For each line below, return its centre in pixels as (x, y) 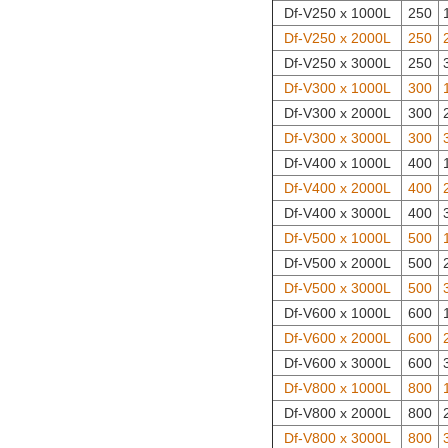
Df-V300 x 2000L (337, 113)
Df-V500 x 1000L (337, 238)
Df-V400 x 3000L (337, 213)
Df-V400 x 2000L (337, 188)
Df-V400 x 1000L (337, 163)
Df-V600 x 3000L (337, 363)
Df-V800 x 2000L (337, 413)
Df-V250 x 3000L (337, 63)
